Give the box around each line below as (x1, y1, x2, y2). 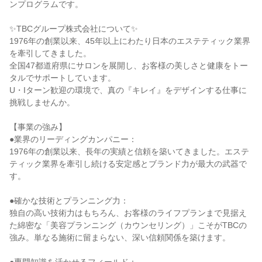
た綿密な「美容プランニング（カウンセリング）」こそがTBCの (9, 220, 247, 230)
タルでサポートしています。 (9, 73, 116, 82)
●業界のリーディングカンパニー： (9, 135, 137, 144)
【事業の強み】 (9, 122, 67, 132)
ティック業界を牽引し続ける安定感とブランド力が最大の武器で (9, 159, 247, 168)
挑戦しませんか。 (9, 98, 75, 107)
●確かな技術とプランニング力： (9, 196, 129, 205)
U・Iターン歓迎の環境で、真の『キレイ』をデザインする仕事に (9, 85, 247, 95)
